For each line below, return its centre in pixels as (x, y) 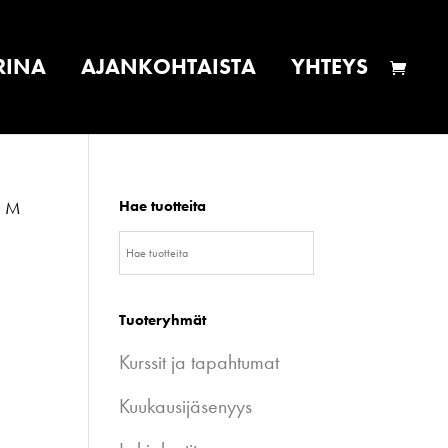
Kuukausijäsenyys (186, 406)
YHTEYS (329, 66)
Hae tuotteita (163, 206)
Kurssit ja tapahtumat (199, 362)
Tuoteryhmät (163, 320)
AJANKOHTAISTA (168, 66)
